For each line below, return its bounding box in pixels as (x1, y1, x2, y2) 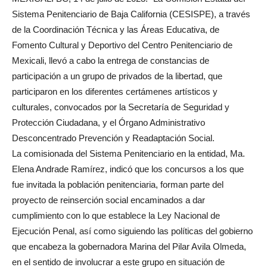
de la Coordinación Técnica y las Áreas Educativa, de (12, 24, 219, 35)
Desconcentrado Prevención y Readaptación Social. (12, 132, 215, 143)
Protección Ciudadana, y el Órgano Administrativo (12, 117, 205, 128)
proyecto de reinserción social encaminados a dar (12, 194, 205, 205)
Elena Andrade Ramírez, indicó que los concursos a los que (12, 163, 244, 174)
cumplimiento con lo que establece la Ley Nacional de (12, 210, 220, 221)
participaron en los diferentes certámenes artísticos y (12, 86, 218, 97)
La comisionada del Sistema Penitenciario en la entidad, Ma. (12, 148, 245, 159)
